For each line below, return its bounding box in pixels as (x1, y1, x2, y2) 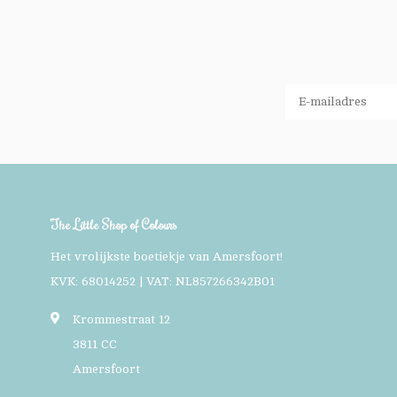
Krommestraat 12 (73, 312, 170, 326)
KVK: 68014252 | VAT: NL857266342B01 (51, 274, 275, 288)
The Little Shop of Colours (51, 214, 177, 233)
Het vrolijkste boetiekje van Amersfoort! (51, 249, 283, 263)
